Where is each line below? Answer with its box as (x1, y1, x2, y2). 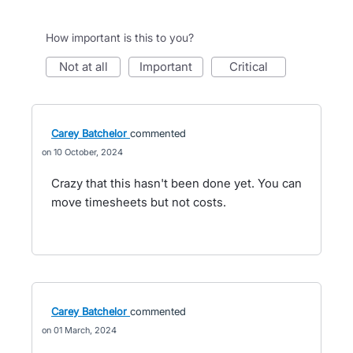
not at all (67, 59, 108, 74)
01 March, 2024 (54, 325, 117, 336)
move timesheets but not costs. (51, 195, 226, 210)
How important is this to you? (46, 31, 194, 44)
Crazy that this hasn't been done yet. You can (51, 176, 302, 191)
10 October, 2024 (54, 147, 123, 158)
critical (238, 59, 268, 74)
